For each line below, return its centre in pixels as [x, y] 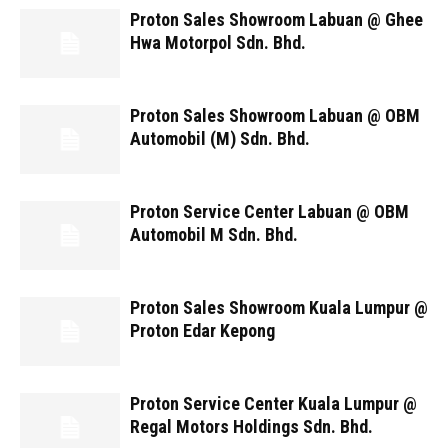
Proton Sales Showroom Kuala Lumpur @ [279, 307]
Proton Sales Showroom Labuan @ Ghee [276, 19]
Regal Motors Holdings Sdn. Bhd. [251, 426]
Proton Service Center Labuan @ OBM [269, 211]
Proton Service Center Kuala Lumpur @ [273, 403]
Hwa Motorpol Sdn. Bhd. [218, 42]
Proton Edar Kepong [202, 330]
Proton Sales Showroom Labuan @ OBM [275, 115]
